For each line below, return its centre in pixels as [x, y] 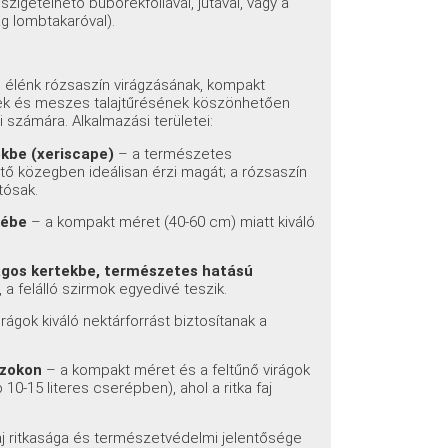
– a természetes [173, 154]
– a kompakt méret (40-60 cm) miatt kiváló [171, 221]
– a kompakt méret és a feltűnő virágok [176, 370]
